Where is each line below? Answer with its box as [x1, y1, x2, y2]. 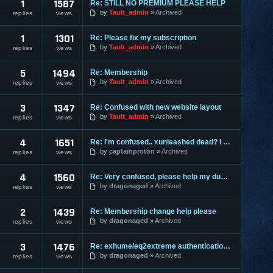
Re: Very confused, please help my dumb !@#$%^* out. [221, 172, 228, 181]
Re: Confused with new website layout [90, 102, 221, 112]
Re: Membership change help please [90, 207, 216, 216]
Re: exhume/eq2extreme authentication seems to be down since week [223, 241, 230, 250]
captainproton [109, 147, 155, 155]
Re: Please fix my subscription [90, 33, 196, 42]
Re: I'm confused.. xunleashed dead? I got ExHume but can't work [223, 137, 230, 146]
